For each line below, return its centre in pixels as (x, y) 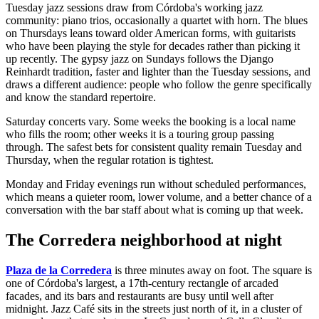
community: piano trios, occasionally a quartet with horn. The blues (157, 21)
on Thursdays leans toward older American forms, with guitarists (151, 33)
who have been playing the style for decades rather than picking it (153, 46)
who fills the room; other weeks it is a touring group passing (140, 135)
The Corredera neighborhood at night (144, 240)
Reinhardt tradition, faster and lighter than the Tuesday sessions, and (158, 72)
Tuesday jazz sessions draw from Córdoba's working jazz (134, 8)
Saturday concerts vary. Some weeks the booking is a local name (151, 122)
